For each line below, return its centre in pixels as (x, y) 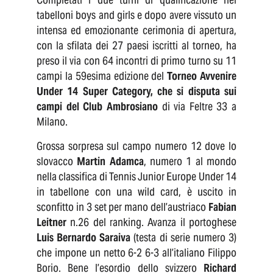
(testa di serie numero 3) (184, 238)
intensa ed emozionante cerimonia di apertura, (136, 30)
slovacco (55, 161)
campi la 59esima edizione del (102, 76)
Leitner (54, 222)
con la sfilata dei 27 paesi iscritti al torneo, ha (136, 46)
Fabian (222, 207)
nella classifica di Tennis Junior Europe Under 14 (136, 177)
